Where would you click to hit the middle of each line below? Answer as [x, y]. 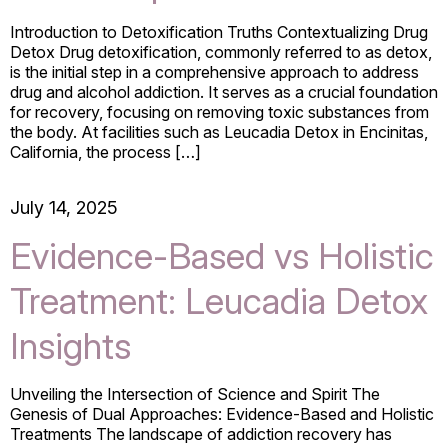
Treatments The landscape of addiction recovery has [201, 433]
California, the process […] [105, 151]
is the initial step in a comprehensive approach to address [214, 71]
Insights [70, 345]
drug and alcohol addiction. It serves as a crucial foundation [224, 91]
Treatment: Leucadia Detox [219, 300]
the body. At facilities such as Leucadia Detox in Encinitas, [219, 131]
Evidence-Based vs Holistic [222, 255]
